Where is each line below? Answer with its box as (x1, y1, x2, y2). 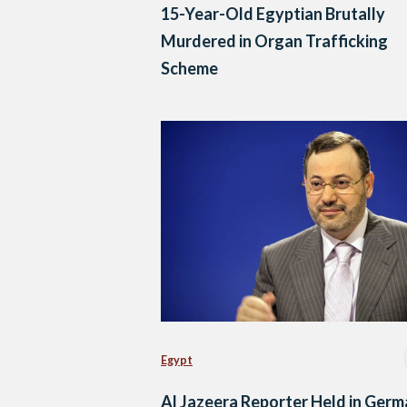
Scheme (161, 58, 218, 79)
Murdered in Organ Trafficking (161, 31, 388, 52)
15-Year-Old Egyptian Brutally (161, 4, 386, 25)
